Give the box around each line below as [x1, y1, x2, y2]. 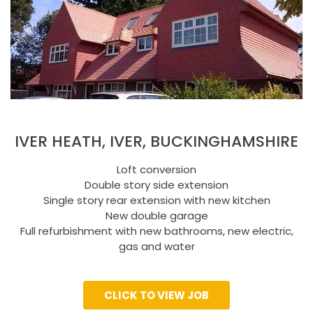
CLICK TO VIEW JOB [104, 288, 209, 303]
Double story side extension [85, 177, 228, 192]
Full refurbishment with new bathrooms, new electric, [20, 224, 293, 238]
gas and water [118, 239, 195, 254]
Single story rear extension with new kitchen [43, 193, 270, 208]
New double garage [105, 208, 208, 223]
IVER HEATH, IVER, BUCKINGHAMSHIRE [15, 131, 298, 152]
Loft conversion [117, 162, 196, 177]
